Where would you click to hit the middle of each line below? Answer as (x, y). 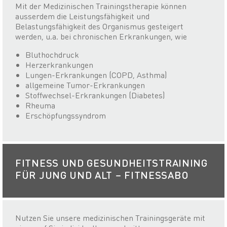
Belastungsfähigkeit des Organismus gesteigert (99, 26)
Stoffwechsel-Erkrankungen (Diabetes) (95, 95)
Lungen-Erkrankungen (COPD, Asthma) (96, 75)
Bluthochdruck (52, 55)
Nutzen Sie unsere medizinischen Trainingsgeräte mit (110, 218)
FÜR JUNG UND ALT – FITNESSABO (102, 175)
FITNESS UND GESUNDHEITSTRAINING (111, 163)
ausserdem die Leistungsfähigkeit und (82, 16)
